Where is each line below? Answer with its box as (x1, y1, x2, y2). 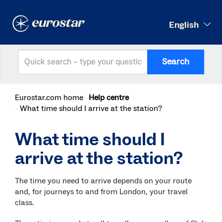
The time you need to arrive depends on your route (15, 176, 192, 186)
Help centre (89, 93, 129, 103)
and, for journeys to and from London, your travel (15, 187, 188, 197)
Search (162, 56, 189, 67)
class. (15, 198, 34, 208)
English (169, 19, 199, 31)
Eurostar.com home (15, 93, 83, 103)
